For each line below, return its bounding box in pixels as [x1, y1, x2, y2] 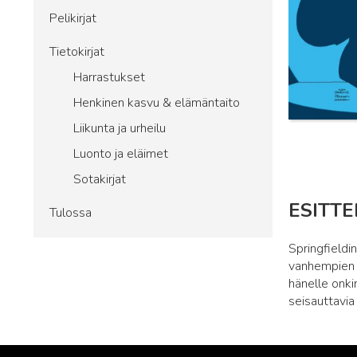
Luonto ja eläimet [73, 145, 168, 163]
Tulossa [49, 204, 92, 222]
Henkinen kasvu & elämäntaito [73, 94, 240, 112]
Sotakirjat [73, 171, 126, 188]
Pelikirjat [49, 10, 96, 27]
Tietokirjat [49, 43, 104, 61]
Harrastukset [73, 69, 145, 86]
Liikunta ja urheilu [73, 120, 166, 137]
